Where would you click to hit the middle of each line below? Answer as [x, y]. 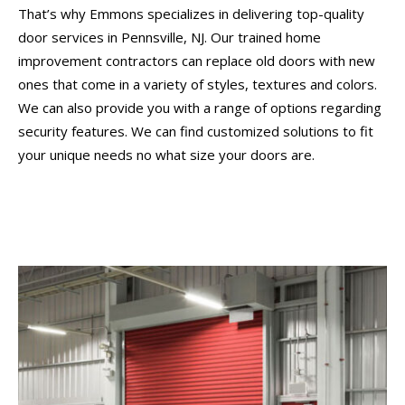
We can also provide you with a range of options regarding [200, 107]
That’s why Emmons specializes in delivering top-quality [191, 13]
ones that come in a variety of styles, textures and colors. [198, 84]
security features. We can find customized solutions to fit [196, 131]
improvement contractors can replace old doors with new [197, 60]
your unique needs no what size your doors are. [166, 154]
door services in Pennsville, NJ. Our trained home [170, 37]
